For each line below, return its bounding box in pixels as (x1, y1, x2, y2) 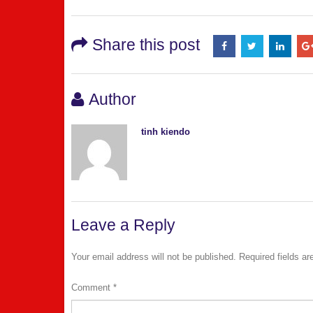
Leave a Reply (71, 216, 175, 235)
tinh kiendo (141, 126, 190, 138)
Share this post (92, 36, 200, 54)
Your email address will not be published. (71, 252, 236, 263)
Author (89, 90, 136, 109)
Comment (71, 282, 113, 293)
